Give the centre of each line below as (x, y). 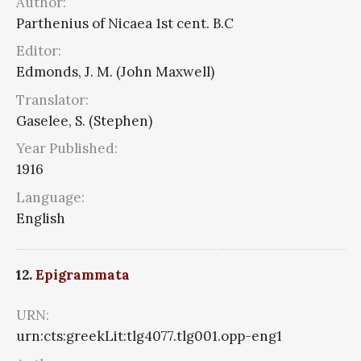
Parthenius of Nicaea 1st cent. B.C (125, 23)
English (41, 218)
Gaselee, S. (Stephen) (84, 120)
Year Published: (67, 149)
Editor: (39, 51)
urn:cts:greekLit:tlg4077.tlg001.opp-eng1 (149, 336)
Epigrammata (83, 275)
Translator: (52, 100)
